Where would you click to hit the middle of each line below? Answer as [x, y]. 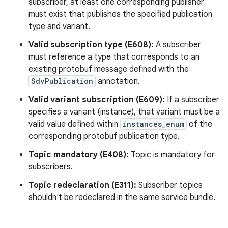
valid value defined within [74, 124]
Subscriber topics [169, 185]
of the [199, 124]
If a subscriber [192, 99]
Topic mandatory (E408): [79, 154]
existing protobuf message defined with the [109, 69]
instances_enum [153, 124]
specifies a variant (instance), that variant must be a [124, 112]
